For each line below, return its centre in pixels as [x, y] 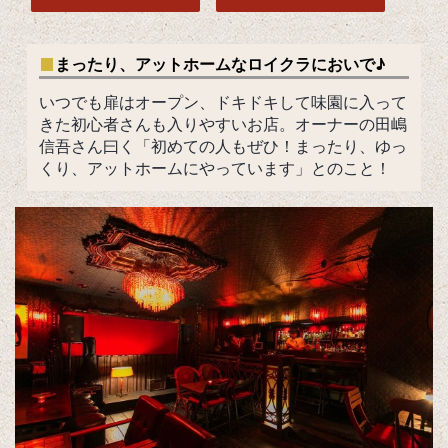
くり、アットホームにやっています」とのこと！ [215, 168]
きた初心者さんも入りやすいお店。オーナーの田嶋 [223, 124]
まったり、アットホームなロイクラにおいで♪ [220, 64]
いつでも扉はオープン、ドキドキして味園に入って [223, 102]
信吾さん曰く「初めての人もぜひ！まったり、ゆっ [223, 146]
